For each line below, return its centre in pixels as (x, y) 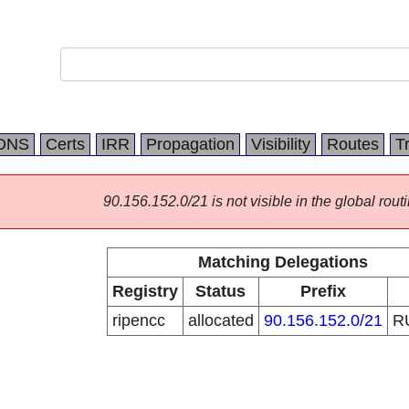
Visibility (281, 144)
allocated (220, 320)
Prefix (323, 291)
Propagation (190, 144)
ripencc (138, 320)
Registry (145, 291)
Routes (353, 144)
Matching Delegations (283, 262)
